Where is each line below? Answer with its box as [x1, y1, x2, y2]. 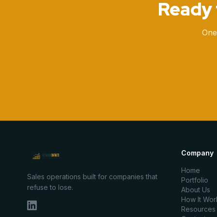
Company [181, 149, 214, 157]
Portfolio [181, 176, 208, 184]
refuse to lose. [27, 183, 73, 191]
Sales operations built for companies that [27, 172, 157, 181]
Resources [181, 205, 216, 213]
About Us [181, 186, 210, 194]
